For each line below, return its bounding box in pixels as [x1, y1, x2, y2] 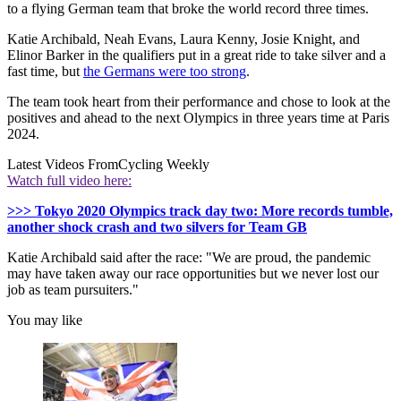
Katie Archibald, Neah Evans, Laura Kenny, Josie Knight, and [7, 30, 360, 47]
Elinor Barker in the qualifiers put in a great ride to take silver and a [7, 47, 386, 63]
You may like [7, 311, 82, 328]
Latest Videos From [7, 156, 118, 172]
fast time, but [7, 63, 83, 79]
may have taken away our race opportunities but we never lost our [7, 265, 379, 281]
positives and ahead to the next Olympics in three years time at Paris [7, 109, 389, 125]
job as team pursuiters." [7, 281, 139, 297]
